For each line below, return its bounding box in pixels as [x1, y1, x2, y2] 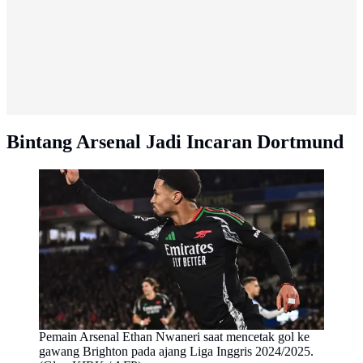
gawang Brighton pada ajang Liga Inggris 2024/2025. [39, 344, 314, 358]
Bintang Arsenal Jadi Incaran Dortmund [6, 131, 344, 152]
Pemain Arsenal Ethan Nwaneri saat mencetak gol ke [39, 329, 310, 344]
